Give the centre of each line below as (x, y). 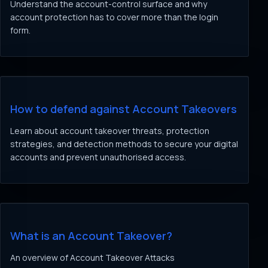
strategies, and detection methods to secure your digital (124, 144)
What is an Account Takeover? (91, 236)
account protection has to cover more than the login (114, 17)
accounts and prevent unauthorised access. (98, 157)
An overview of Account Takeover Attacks (92, 258)
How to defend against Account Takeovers (124, 109)
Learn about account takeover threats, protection (110, 131)
